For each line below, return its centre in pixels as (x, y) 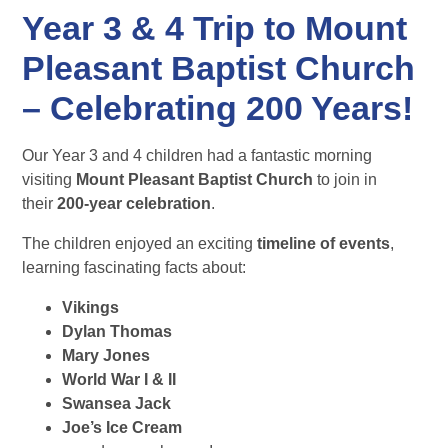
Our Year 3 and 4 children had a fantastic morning (197, 156)
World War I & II (119, 380)
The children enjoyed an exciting (140, 244)
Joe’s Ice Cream (122, 428)
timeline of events (324, 244)
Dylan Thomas (117, 332)
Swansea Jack (117, 404)
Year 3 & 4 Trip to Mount (215, 28)
